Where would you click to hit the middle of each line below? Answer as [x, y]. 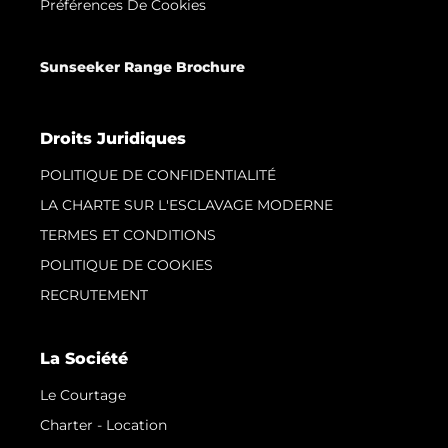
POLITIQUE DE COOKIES [126, 264]
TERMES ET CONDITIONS [128, 234]
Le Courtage [83, 394]
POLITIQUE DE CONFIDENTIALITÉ [158, 174]
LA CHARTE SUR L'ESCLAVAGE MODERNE [186, 204]
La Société [84, 358]
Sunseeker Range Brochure [142, 66]
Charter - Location [103, 424]
